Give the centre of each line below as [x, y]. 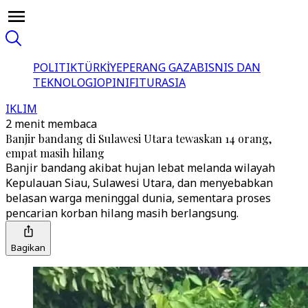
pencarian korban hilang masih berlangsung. [122, 213]
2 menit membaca [51, 124]
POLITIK [55, 67]
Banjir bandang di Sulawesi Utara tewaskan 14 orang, [139, 139]
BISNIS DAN [229, 67]
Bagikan [28, 247]
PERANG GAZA [159, 67]
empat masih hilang [55, 153]
